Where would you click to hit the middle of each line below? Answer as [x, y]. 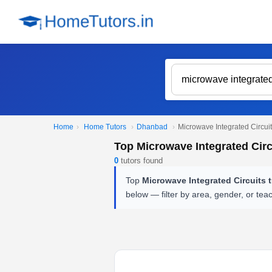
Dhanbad [152, 127]
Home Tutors [105, 127]
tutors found [141, 161]
